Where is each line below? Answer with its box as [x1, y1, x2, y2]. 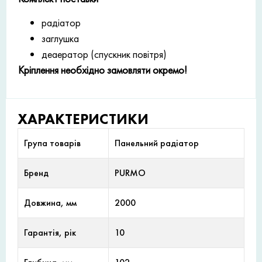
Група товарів [24, 136, 81, 149]
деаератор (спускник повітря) [42, 47, 167, 61]
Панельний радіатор [115, 136, 199, 149]
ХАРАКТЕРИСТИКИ [18, 109, 149, 129]
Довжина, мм [24, 196, 77, 209]
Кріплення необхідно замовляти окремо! [18, 63, 187, 77]
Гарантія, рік [24, 226, 76, 239]
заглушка [42, 32, 79, 46]
